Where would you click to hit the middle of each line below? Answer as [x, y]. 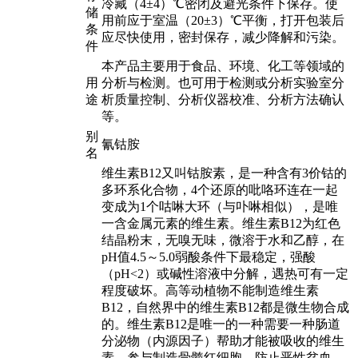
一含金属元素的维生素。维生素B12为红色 [221, 224]
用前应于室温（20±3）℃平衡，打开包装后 [223, 21]
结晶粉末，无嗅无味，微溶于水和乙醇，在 [223, 241]
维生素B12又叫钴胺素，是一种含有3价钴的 [224, 173]
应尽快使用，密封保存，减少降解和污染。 [223, 38]
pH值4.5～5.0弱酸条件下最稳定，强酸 [208, 257]
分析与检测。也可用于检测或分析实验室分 [223, 83]
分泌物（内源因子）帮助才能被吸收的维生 [223, 341]
